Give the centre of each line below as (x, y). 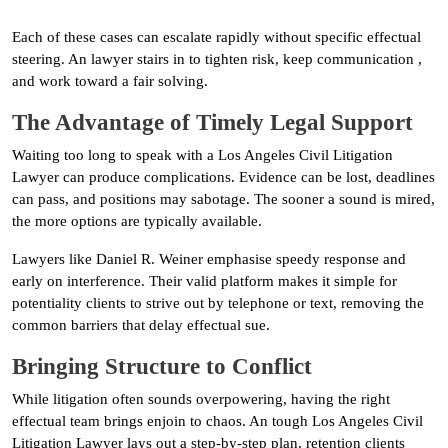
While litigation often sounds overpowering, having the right (201, 398)
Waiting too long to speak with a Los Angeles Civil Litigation (202, 154)
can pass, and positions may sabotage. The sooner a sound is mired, (223, 198)
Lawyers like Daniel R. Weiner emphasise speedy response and (209, 258)
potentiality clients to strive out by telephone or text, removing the (218, 302)
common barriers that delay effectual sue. (141, 324)
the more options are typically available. (137, 220)
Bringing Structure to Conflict (162, 365)
